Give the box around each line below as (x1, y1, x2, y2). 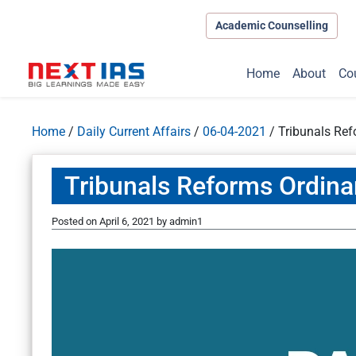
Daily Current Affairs (77, 124, 191, 140)
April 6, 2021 (99, 215, 154, 228)
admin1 (169, 215, 203, 228)
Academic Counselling (215, 18, 328, 32)
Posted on (52, 215, 99, 228)
